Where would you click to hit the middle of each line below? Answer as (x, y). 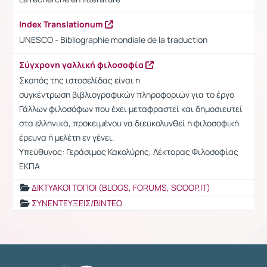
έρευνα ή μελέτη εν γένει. (67, 137)
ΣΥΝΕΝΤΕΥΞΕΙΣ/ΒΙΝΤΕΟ (77, 203)
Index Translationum (62, 24)
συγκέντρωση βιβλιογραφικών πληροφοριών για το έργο (127, 94)
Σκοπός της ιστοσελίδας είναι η (80, 80)
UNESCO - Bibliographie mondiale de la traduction (113, 39)
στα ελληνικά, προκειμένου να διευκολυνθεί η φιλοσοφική (129, 123)
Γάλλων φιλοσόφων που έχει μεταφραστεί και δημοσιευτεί (131, 108)
